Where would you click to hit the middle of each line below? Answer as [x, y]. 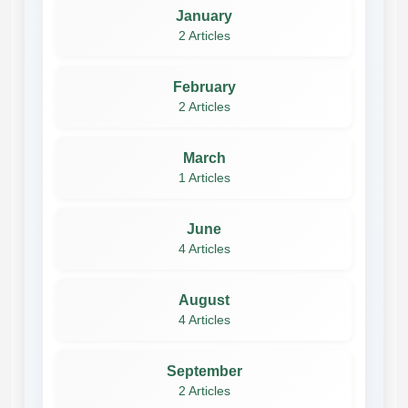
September [204, 371]
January [204, 15]
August [204, 300]
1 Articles [204, 178]
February [204, 87]
